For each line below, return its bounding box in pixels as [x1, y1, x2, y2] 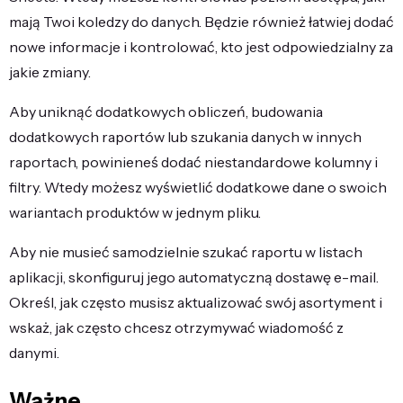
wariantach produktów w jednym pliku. [9, 202, 261, 221]
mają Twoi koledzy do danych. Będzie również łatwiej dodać [9, 12, 394, 31]
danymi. [9, 343, 59, 362]
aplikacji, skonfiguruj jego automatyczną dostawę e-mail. [9, 267, 379, 286]
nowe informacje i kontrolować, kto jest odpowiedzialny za [9, 37, 393, 56]
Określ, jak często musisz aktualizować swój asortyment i [9, 292, 382, 311]
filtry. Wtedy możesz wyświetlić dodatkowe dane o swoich [9, 177, 387, 196]
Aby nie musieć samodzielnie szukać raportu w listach [9, 242, 363, 261]
